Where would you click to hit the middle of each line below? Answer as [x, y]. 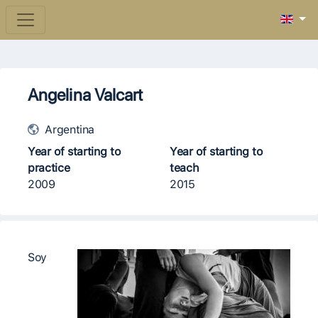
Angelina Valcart [86, 95]
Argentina [68, 130]
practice [49, 168]
